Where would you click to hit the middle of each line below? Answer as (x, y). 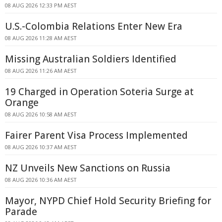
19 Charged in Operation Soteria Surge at (99, 92)
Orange (22, 103)
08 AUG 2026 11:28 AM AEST (41, 38)
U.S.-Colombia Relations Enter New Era (94, 26)
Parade (21, 212)
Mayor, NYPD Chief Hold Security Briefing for (108, 201)
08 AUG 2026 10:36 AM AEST (41, 180)
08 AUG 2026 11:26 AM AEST (41, 71)
